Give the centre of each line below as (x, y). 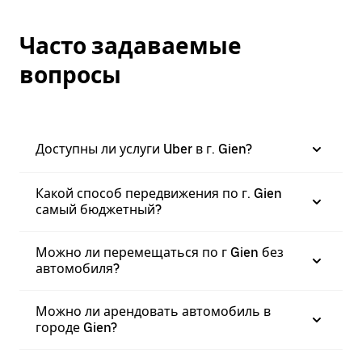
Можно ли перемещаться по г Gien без (160, 253)
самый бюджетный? (99, 210)
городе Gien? (76, 328)
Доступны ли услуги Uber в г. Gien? (144, 149)
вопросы (70, 76)
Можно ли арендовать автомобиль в (153, 312)
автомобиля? (78, 269)
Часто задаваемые (130, 46)
